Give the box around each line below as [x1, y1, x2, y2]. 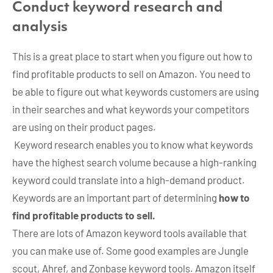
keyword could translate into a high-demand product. [12, 174, 245, 186]
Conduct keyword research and [12, 1, 223, 15]
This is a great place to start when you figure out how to [12, 50, 252, 63]
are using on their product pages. [12, 121, 156, 133]
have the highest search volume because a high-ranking [12, 156, 257, 169]
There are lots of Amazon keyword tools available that [12, 227, 247, 239]
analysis [12, 21, 68, 34]
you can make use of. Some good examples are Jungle [12, 244, 249, 257]
